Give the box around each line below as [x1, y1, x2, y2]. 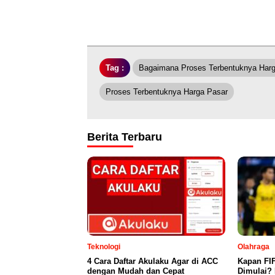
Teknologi [87, 242, 120, 252]
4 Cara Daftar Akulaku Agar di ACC [87, 257, 218, 266]
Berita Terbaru [87, 131, 162, 144]
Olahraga [238, 242, 269, 252]
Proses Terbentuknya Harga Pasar [106, 87, 228, 97]
